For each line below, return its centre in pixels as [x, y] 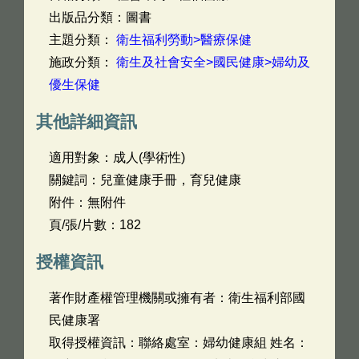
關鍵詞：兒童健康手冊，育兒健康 [145, 180]
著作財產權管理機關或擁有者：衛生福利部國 [177, 298]
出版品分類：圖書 [100, 17]
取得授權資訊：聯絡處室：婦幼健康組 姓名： [179, 343]
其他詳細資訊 [87, 121]
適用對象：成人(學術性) [117, 157]
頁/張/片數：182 [95, 225]
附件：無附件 [87, 202]
